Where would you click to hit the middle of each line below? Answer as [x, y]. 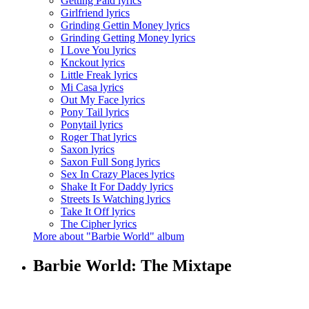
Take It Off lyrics [98, 212]
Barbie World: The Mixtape [132, 266]
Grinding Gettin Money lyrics [125, 26]
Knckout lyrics [93, 63]
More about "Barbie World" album [109, 237]
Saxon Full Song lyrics [110, 162]
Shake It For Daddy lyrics [117, 187]
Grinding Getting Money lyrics [128, 38]
